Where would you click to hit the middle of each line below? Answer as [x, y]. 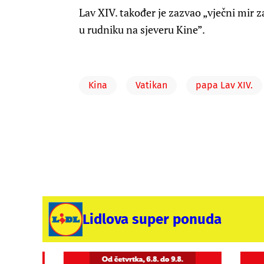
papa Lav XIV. [224, 85]
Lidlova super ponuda [152, 220]
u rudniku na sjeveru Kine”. [142, 30]
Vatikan [151, 85]
